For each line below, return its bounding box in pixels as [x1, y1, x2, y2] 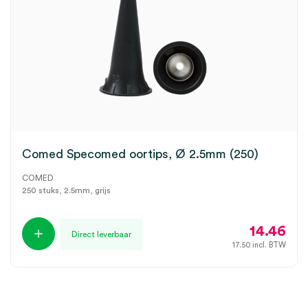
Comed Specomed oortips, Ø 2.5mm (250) [22, 148, 258, 160]
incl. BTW [250, 241, 286, 249]
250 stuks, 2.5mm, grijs [22, 186, 111, 195]
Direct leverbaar [71, 230, 131, 239]
